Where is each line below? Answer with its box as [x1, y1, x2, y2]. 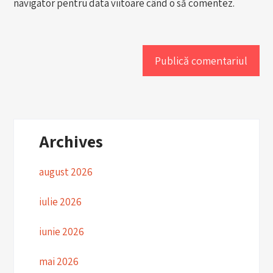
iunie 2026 [38, 225, 84, 239]
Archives [38, 130, 103, 153]
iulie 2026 [38, 195, 82, 209]
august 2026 [38, 165, 93, 179]
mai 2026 [38, 255, 79, 269]
